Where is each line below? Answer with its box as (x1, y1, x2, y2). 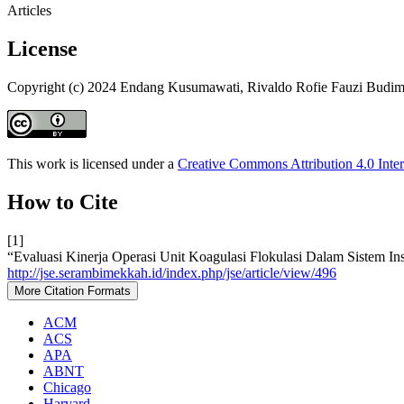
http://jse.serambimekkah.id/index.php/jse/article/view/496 (7, 264, 336, 280)
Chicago (43, 379, 91, 395)
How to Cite (7, 189, 118, 214)
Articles (7, 3, 51, 19)
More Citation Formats (14, 283, 131, 298)
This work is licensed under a (7, 156, 178, 172)
